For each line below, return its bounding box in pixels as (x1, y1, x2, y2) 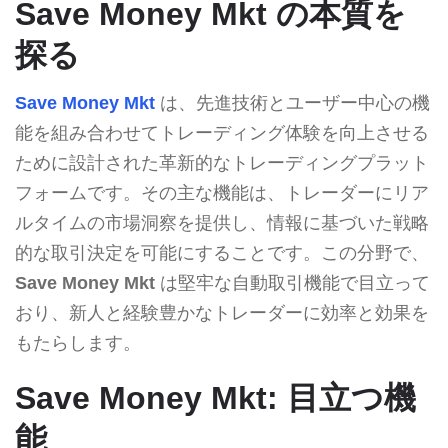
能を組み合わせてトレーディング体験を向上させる (15, 122, 429, 143)
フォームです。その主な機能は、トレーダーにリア (15, 182, 429, 203)
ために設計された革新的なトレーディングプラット (15, 152, 429, 173)
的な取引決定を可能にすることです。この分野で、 (15, 242, 429, 263)
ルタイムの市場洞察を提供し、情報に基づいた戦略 (15, 212, 429, 233)
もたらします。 (15, 332, 141, 353)
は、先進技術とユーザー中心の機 (155, 92, 430, 113)
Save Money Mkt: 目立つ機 (15, 379, 416, 416)
